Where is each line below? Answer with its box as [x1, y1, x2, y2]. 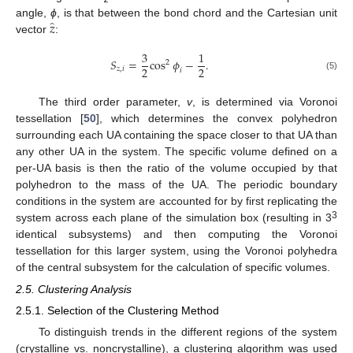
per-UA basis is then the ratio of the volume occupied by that [16, 161, 337, 174]
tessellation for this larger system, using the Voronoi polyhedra [16, 243, 337, 257]
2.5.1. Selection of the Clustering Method [16, 304, 219, 318]
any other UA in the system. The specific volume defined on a [16, 144, 337, 158]
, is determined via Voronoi [191, 95, 337, 108]
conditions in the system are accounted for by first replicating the [16, 194, 337, 207]
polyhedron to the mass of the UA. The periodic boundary [16, 177, 337, 191]
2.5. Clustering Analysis [16, 283, 132, 296]
